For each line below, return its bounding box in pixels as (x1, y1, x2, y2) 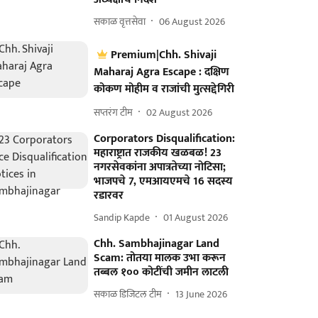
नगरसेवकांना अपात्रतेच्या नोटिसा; (94, 158, 226, 177)
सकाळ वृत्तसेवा (94, 13, 146, 30)
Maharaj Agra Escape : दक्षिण (94, 62, 230, 82)
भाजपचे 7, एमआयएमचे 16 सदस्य (94, 172, 233, 191)
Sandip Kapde (94, 209, 150, 226)
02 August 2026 (146, 104, 213, 121)
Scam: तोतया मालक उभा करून (94, 248, 226, 268)
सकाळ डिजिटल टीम (94, 285, 163, 302)
